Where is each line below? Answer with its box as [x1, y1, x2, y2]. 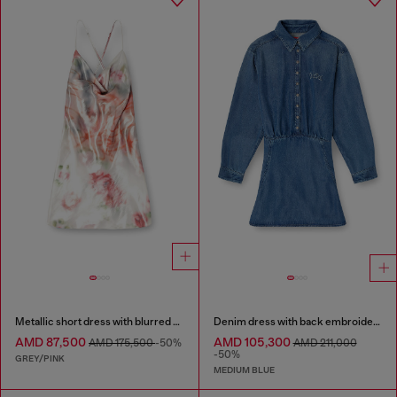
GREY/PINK [15, 352, 65, 364]
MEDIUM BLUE [213, 363, 275, 376]
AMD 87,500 [15, 335, 89, 350]
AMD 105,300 [213, 335, 293, 350]
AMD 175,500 [89, 337, 155, 350]
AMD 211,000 [292, 337, 357, 350]
